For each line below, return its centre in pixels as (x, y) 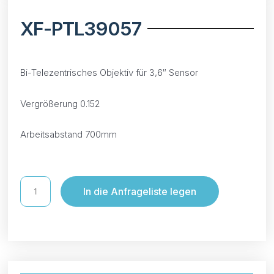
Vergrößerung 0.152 (61, 103)
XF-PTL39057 (81, 29)
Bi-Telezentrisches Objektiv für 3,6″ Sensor (109, 73)
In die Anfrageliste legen (140, 192)
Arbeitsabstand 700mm (69, 134)
